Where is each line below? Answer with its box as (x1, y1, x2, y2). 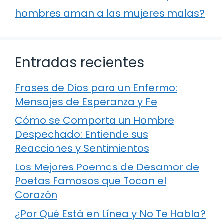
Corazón (15, 187, 57, 202)
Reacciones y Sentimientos (15, 141, 149, 155)
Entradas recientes (15, 53, 144, 72)
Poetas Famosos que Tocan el (15, 173, 166, 188)
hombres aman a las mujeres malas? (15, 6, 205, 20)
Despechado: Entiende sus (15, 127, 148, 141)
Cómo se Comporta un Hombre (15, 113, 174, 127)
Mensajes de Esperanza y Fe (15, 94, 157, 109)
